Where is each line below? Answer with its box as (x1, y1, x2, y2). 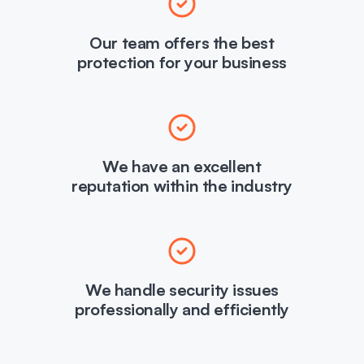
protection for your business (77, 52, 287, 72)
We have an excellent (102, 156, 262, 176)
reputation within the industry (71, 175, 292, 196)
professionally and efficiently (74, 299, 289, 319)
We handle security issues (84, 279, 279, 300)
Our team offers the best (89, 32, 275, 53)
